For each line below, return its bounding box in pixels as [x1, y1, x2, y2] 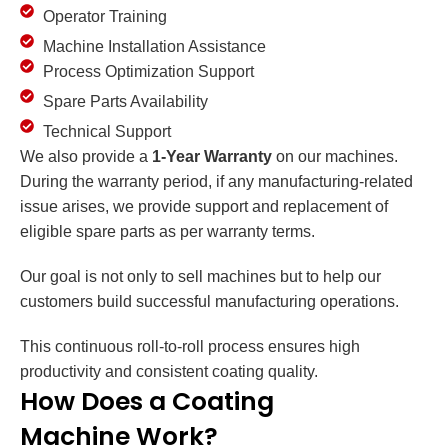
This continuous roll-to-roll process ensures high [20, 338, 360, 356]
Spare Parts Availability [42, 93, 208, 111]
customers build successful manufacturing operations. [20, 293, 399, 311]
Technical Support [42, 123, 171, 141]
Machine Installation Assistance [42, 38, 266, 56]
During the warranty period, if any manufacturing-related [20, 173, 413, 191]
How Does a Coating [20, 384, 274, 420]
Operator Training [42, 8, 167, 26]
